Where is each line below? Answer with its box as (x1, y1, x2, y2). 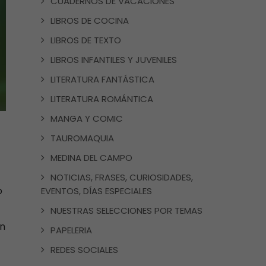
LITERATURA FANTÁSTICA (50, 73, 154, 85)
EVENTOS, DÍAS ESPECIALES (40, 185, 152, 197)
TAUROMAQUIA (50, 132, 114, 144)
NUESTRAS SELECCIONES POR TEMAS (50, 204, 202, 217)
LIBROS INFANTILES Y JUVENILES (50, 53, 177, 66)
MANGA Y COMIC (50, 112, 123, 125)
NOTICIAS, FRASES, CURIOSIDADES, (50, 171, 193, 183)
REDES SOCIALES (50, 243, 118, 256)
